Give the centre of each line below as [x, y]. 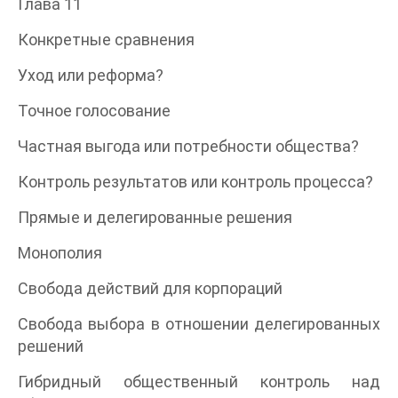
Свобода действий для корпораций [150, 288]
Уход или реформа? [91, 75]
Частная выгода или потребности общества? [188, 146]
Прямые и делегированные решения [155, 217]
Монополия [60, 252]
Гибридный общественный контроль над [199, 381]
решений [51, 346]
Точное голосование [94, 110]
